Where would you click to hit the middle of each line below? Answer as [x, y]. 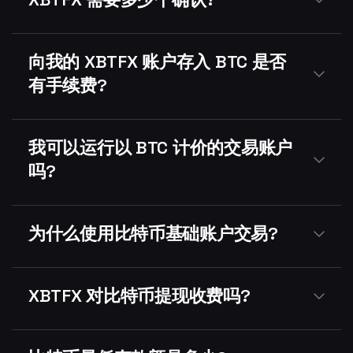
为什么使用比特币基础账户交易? [153, 233]
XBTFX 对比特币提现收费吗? [139, 295]
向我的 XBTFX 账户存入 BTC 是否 [158, 61]
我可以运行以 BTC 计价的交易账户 [160, 147]
